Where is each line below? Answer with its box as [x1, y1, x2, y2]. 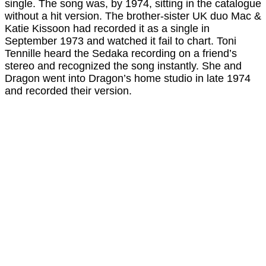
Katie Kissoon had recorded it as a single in [5, 23, 210, 35]
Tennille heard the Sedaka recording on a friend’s [5, 47, 237, 60]
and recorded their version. [5, 85, 132, 97]
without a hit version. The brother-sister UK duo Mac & [5, 10, 261, 23]
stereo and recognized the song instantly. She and [5, 60, 242, 72]
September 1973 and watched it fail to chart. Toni [5, 35, 236, 47]
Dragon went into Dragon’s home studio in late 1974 [5, 72, 251, 85]
